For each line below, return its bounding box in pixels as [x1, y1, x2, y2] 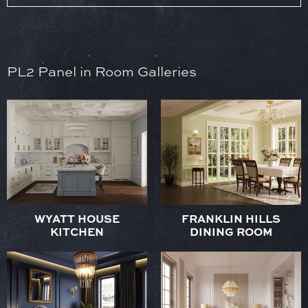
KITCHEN [50, 223, 104, 239]
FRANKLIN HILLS [181, 210, 280, 226]
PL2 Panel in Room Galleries [7, 61, 197, 80]
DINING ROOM [190, 223, 272, 239]
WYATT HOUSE [34, 210, 120, 226]
